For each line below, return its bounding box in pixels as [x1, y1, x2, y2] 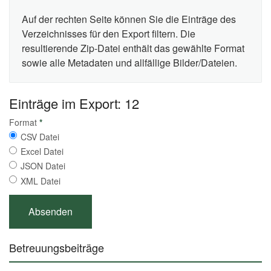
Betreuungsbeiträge [9, 239, 104, 255]
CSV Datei [21, 130, 60, 143]
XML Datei [21, 174, 61, 187]
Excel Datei [21, 145, 64, 158]
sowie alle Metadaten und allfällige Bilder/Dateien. [22, 55, 237, 70]
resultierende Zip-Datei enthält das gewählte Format [22, 41, 244, 55]
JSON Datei [21, 160, 66, 172]
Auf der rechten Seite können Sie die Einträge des [22, 11, 236, 26]
